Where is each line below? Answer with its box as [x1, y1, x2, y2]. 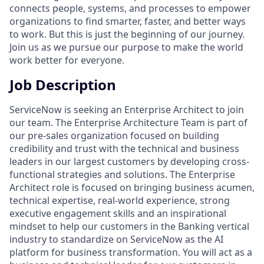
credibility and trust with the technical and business [9, 141, 239, 155]
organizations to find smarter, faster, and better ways [9, 14, 246, 28]
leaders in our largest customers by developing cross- [9, 154, 249, 168]
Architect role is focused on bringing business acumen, [9, 180, 255, 194]
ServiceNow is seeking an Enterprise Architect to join [9, 103, 244, 116]
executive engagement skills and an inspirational [9, 206, 226, 220]
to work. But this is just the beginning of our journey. [9, 27, 245, 41]
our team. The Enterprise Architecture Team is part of [9, 115, 247, 129]
